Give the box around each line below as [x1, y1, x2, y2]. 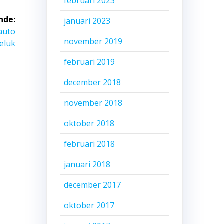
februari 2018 [63, 138, 115, 150]
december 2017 [63, 179, 121, 191]
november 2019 [63, 36, 122, 47]
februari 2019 [63, 56, 115, 68]
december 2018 [63, 77, 121, 88]
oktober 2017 [63, 200, 114, 211]
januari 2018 [63, 159, 110, 170]
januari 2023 [63, 15, 110, 27]
